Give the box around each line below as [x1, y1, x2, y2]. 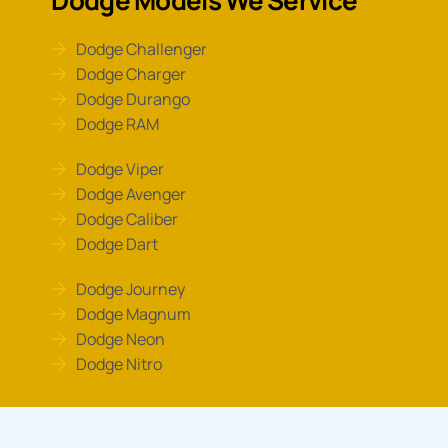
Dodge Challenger [76, 37, 208, 60]
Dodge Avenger [76, 182, 187, 205]
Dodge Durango [76, 87, 191, 110]
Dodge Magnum [76, 302, 192, 325]
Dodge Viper [76, 157, 165, 180]
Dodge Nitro [76, 352, 163, 375]
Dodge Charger [76, 62, 187, 85]
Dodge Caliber [76, 207, 179, 230]
